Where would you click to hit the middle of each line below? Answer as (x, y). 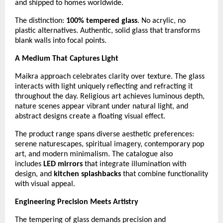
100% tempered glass (102, 21)
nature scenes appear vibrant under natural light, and (102, 106)
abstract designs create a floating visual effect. (90, 116)
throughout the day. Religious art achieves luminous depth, (110, 96)
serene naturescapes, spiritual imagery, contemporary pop (110, 144)
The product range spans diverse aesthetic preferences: (105, 134)
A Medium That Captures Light (67, 58)
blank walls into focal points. (61, 41)
